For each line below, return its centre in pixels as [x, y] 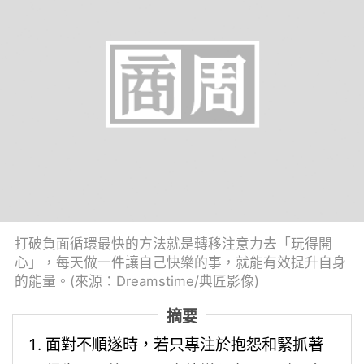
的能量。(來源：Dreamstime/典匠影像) [136, 282]
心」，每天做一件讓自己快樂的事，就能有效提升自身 [180, 263]
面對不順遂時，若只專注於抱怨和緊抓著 [184, 344]
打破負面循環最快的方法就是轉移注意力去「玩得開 [173, 244]
